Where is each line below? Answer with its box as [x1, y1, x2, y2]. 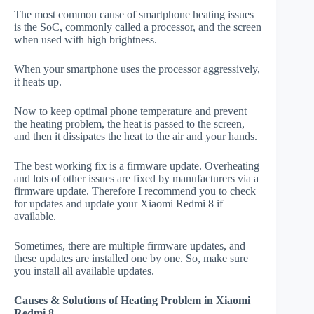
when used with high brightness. [14, 34, 157, 46]
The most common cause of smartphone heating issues [14, 8, 254, 21]
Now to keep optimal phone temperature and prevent [14, 105, 247, 118]
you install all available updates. [14, 265, 154, 278]
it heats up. [14, 76, 62, 88]
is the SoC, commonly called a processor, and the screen [14, 21, 261, 34]
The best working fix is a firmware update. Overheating [14, 160, 259, 172]
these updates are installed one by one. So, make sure [14, 252, 248, 265]
